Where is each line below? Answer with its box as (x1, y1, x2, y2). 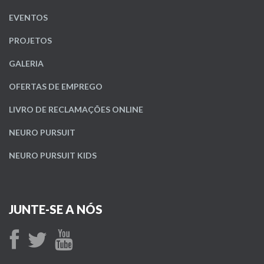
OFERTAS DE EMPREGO (9, 81, 103, 91)
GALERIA (9, 58, 44, 68)
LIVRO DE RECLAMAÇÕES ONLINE (9, 104, 143, 114)
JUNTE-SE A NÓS (9, 202, 103, 216)
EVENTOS (9, 12, 48, 22)
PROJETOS (9, 35, 52, 45)
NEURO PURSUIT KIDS (9, 150, 97, 160)
